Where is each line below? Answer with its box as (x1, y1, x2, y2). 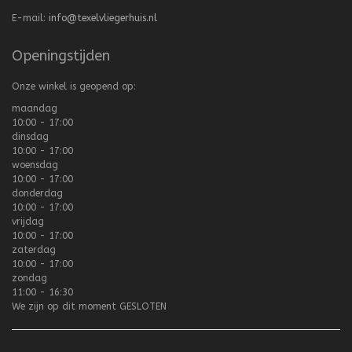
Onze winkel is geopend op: (12, 81, 136, 93)
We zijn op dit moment (12, 301, 119, 313)
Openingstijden (12, 47, 110, 65)
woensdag (12, 159, 58, 171)
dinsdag (12, 131, 49, 143)
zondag (12, 273, 47, 284)
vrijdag (12, 216, 44, 228)
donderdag (12, 188, 63, 200)
